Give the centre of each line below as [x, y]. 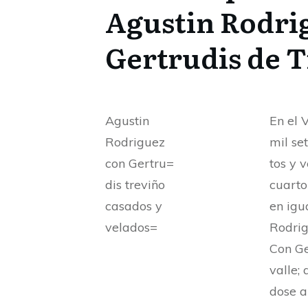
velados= [131, 227]
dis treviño [135, 184]
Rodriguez [135, 142]
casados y [134, 206]
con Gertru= [140, 163]
